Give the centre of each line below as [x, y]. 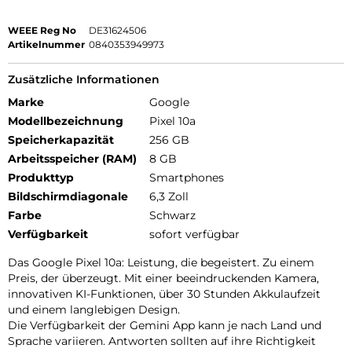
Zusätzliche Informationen [84, 80]
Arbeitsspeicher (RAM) [72, 159]
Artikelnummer [46, 45]
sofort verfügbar [194, 235]
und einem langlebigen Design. [94, 310]
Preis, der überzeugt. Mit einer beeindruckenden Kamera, [163, 279]
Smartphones [187, 178]
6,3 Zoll [169, 197]
